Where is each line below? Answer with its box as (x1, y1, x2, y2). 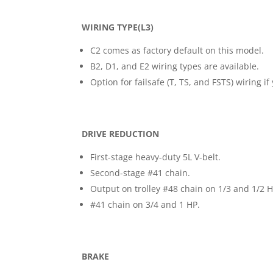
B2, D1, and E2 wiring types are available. (90, 60, 260, 72)
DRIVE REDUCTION (82, 127, 160, 140)
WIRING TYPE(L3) (82, 21, 154, 33)
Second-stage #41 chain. (90, 166, 191, 179)
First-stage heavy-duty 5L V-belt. (90, 151, 221, 163)
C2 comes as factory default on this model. (90, 44, 264, 56)
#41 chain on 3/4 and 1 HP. (90, 198, 200, 210)
